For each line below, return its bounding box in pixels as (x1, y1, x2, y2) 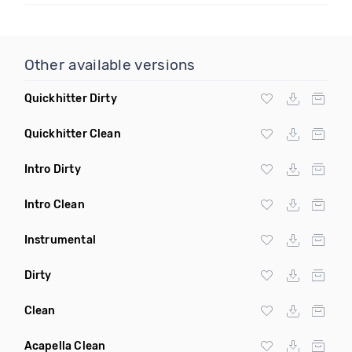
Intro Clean (24, 198, 85, 211)
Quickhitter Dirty (24, 92, 117, 105)
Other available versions (24, 56, 196, 74)
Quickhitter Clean (24, 127, 121, 141)
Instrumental (24, 233, 96, 247)
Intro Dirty (24, 163, 81, 176)
